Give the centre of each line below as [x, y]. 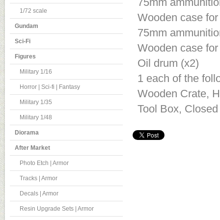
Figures [25, 56]
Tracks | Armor [39, 178]
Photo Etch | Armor [44, 163]
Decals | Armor [39, 193]
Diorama [27, 132]
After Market [32, 148]
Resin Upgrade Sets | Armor [57, 208]
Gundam [27, 26]
